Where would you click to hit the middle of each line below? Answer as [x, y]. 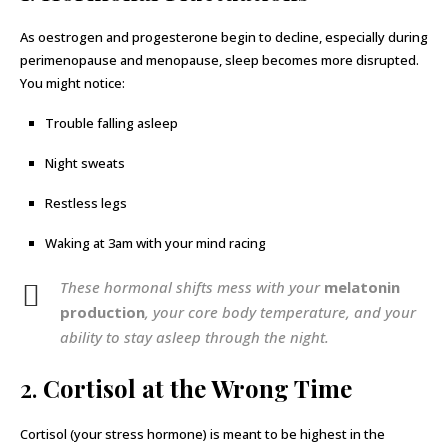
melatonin [362, 287]
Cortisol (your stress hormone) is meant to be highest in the [202, 434]
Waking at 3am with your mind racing [155, 243]
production [102, 312]
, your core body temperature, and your [280, 312]
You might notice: [72, 83]
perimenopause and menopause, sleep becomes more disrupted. [219, 60]
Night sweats [85, 163]
